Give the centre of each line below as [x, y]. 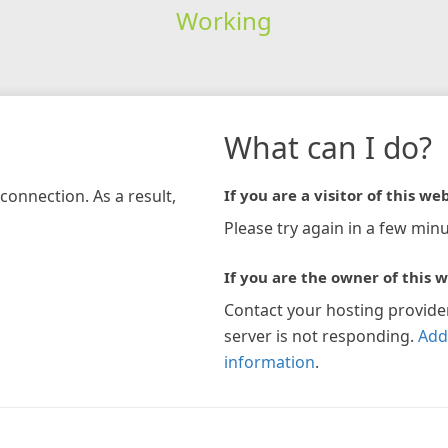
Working [223, 20]
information [269, 361]
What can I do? [328, 147]
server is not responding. [319, 335]
